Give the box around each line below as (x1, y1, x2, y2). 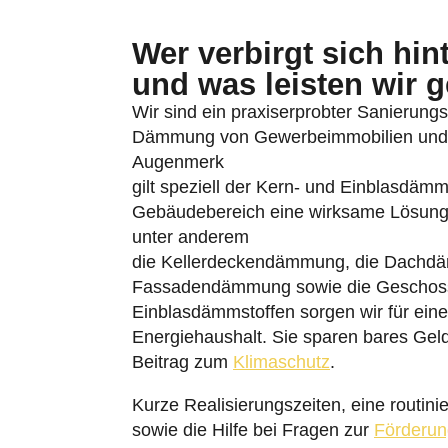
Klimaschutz (233, 329, 330, 349)
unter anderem (132, 204, 249, 224)
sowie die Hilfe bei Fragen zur (132, 397, 374, 417)
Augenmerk (132, 129, 224, 149)
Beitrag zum (132, 329, 233, 349)
